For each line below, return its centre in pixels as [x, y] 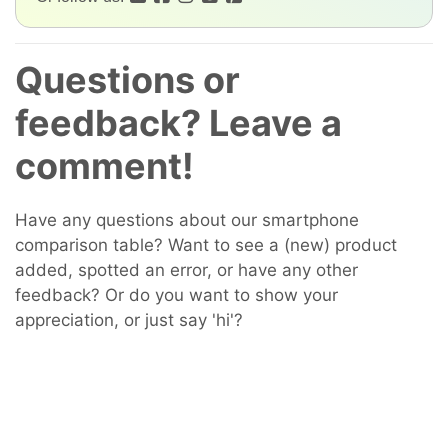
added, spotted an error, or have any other [186, 270]
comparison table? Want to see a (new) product [206, 245]
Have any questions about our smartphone [187, 220]
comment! [104, 166]
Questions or [127, 80]
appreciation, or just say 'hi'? [129, 320]
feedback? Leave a [178, 123]
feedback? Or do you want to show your [176, 295]
